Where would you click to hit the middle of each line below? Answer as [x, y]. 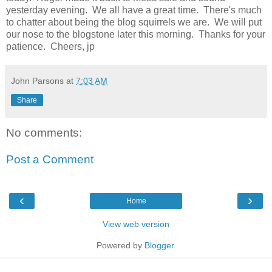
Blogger [159, 245]
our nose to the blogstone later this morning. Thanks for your [136, 34]
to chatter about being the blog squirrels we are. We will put [134, 22]
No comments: [44, 132]
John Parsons [37, 80]
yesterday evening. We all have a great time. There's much [134, 10]
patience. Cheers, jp [50, 46]
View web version [136, 224]
